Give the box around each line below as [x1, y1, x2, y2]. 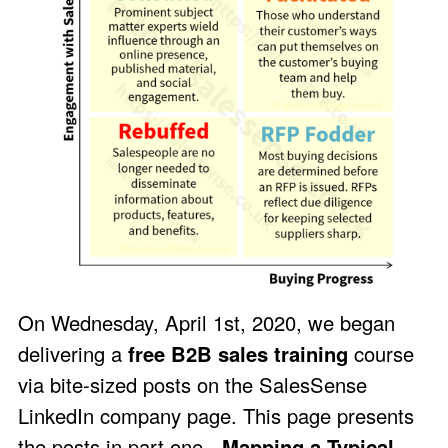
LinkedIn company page [18, 401, 231, 431]
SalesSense [259, 370, 367, 400]
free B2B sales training [128, 339, 348, 369]
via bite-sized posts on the [18, 370, 259, 400]
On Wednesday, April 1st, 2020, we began [18, 308, 395, 338]
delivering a [18, 339, 128, 369]
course [348, 339, 414, 369]
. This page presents [231, 401, 414, 431]
